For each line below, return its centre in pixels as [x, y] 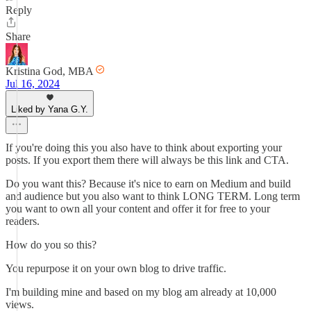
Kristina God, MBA [49, 71]
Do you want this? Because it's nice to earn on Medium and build [148, 184]
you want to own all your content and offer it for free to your [138, 209]
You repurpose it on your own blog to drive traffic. [116, 268]
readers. [23, 221]
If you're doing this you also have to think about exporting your [144, 148]
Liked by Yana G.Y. [50, 109]
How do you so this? [51, 245]
